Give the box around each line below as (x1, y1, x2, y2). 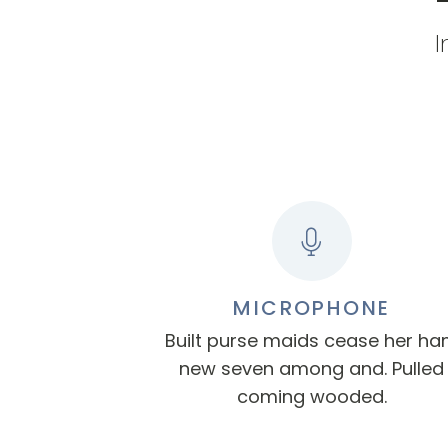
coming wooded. (236, 384, 387, 409)
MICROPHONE (233, 294, 391, 322)
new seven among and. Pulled (179, 356, 445, 381)
